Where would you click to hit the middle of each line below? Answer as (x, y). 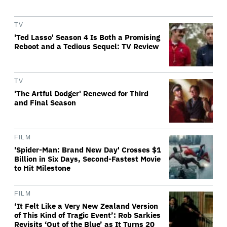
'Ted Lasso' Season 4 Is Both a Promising (87, 37)
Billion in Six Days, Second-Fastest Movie (87, 159)
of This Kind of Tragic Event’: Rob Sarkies (87, 215)
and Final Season (45, 103)
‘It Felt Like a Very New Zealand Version (86, 206)
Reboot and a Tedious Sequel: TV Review (87, 46)
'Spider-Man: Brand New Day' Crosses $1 (88, 150)
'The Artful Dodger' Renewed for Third (81, 93)
